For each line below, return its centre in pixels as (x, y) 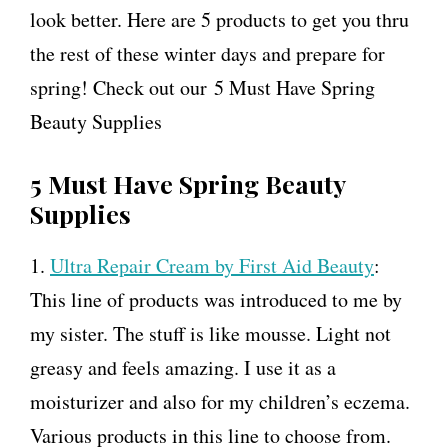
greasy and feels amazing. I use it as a (183, 367)
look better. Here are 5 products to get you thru (219, 19)
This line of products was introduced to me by (216, 299)
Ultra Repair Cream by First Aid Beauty (212, 265)
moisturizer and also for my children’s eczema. (220, 401)
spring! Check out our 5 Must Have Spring (202, 87)
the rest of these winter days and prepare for (207, 53)
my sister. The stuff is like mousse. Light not (210, 333)
